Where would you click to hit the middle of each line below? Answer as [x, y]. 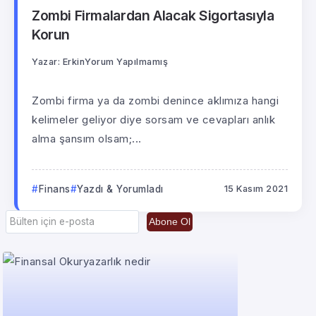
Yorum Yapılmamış [126, 61]
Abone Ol [170, 222]
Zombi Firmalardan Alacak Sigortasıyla [153, 16]
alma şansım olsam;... [87, 138]
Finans [54, 189]
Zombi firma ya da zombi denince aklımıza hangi [155, 100]
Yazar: [46, 61]
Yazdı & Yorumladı [120, 189]
